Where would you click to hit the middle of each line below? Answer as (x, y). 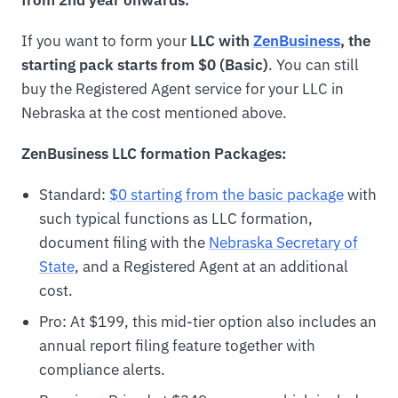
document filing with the (123, 242)
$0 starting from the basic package (226, 194)
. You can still (314, 64)
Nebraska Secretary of (283, 242)
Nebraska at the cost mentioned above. (154, 112)
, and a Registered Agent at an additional (211, 266)
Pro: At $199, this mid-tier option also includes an (207, 322)
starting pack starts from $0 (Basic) (145, 64)
